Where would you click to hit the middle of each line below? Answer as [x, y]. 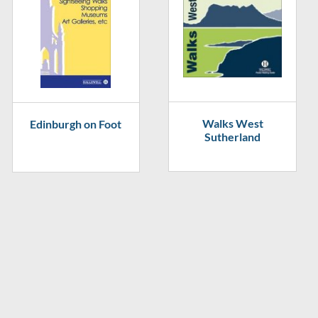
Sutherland [233, 137]
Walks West [232, 123]
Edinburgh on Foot [76, 124]
